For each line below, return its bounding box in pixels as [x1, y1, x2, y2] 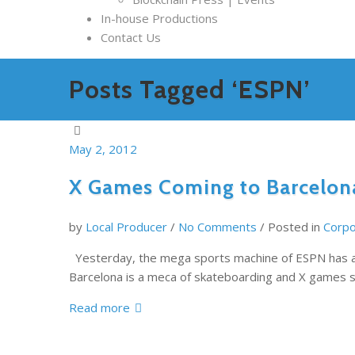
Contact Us [101, 29, 161, 45]
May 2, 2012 [69, 140, 137, 157]
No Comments [178, 219, 257, 235]
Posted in [265, 219, 323, 235]
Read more [69, 300, 130, 316]
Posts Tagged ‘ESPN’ [69, 74, 311, 105]
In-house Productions [101, 10, 218, 26]
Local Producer [86, 219, 167, 235]
